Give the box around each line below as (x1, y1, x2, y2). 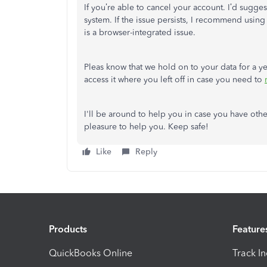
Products (49, 223, 87, 235)
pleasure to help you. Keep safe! (84, 122, 209, 132)
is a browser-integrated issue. (84, 27, 195, 38)
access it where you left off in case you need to (84, 74, 265, 85)
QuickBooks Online (49, 247, 132, 259)
